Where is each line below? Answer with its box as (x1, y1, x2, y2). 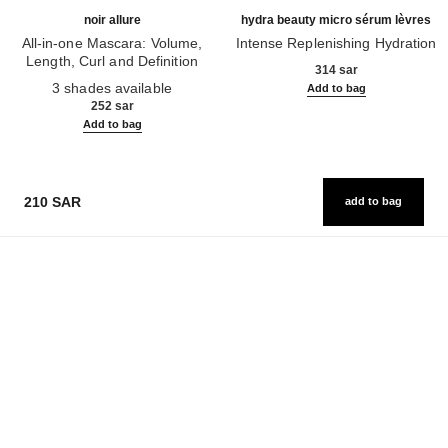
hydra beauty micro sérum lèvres (241, 12, 431, 27)
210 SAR (23, 194, 81, 210)
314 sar (314, 62, 358, 77)
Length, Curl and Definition (26, 52, 198, 69)
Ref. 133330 (234, 52, 314, 69)
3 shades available (52, 79, 172, 96)
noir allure (83, 12, 141, 27)
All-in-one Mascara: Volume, (21, 34, 203, 51)
